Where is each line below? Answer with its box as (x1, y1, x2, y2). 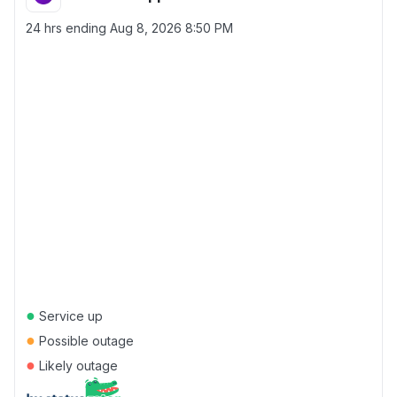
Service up (35, 308, 103, 323)
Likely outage (35, 358, 118, 373)
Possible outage (35, 333, 134, 348)
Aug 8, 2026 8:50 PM (110, 20, 233, 35)
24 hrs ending (26, 20, 110, 35)
